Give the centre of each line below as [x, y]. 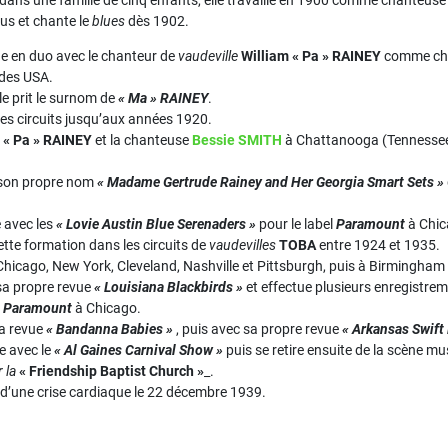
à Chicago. [106, 308]
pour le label [296, 224]
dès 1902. [157, 21]
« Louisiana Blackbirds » [168, 287]
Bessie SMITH [237, 140]
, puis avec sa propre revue [257, 329]
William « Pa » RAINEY [311, 56]
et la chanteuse [142, 140]
